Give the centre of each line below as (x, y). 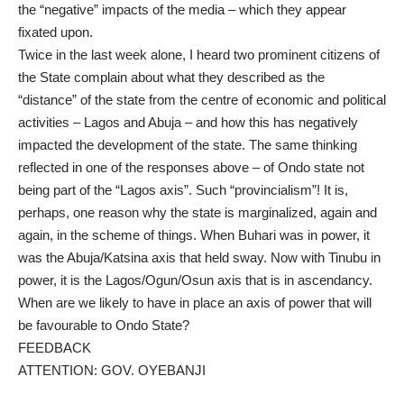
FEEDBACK (55, 348)
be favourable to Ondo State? (104, 326)
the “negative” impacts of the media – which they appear (182, 10)
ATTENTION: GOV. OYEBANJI (112, 371)
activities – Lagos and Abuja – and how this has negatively (188, 123)
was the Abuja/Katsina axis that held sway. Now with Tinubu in (199, 258)
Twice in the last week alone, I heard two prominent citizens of (199, 55)
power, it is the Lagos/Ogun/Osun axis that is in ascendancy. (195, 280)
